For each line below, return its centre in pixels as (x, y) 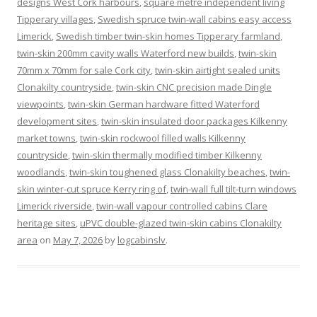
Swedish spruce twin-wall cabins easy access (195, 19)
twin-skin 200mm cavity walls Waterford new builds (126, 53)
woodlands (41, 172)
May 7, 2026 (78, 240)
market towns (46, 138)
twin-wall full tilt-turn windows (234, 189)
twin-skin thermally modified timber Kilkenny (167, 155)
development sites (57, 121)
